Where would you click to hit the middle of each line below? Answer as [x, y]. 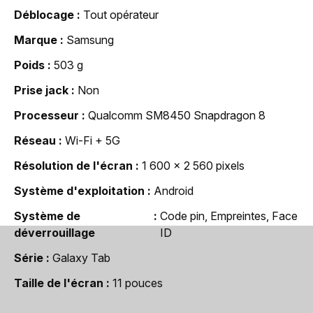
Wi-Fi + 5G [93, 140]
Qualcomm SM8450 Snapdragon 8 [177, 115]
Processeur [46, 115]
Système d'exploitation [79, 190]
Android [174, 190]
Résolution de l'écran [73, 165]
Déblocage [44, 14]
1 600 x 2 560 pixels [193, 165]
